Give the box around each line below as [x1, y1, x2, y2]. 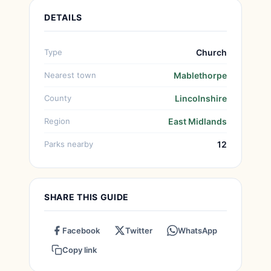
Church [196, 47, 227, 57]
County [44, 93, 71, 103]
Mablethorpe [174, 70, 227, 80]
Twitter [125, 225, 152, 235]
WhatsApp [178, 225, 217, 235]
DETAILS [44, 12, 82, 22]
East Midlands [168, 116, 227, 126]
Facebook [62, 225, 100, 235]
